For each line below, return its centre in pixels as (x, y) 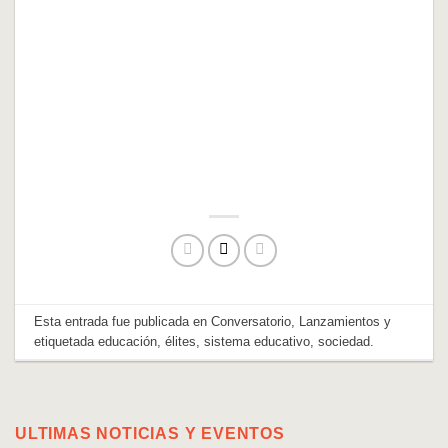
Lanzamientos (340, 321)
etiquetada (66, 341)
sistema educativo (257, 341)
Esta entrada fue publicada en (123, 321)
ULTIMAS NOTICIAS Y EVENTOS (150, 434)
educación (128, 341)
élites (181, 341)
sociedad (344, 341)
